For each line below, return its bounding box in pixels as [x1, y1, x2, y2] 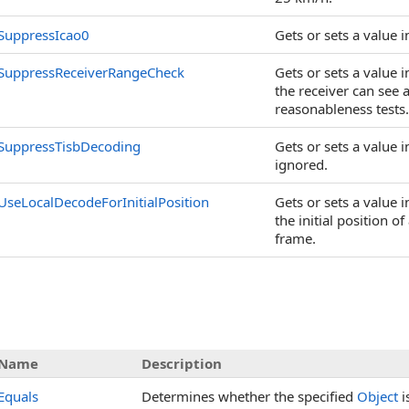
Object [357, 387, 398, 405]
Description [142, 354, 222, 372]
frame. [275, 229, 316, 247]
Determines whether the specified [142, 387, 357, 405]
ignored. [275, 155, 328, 173]
